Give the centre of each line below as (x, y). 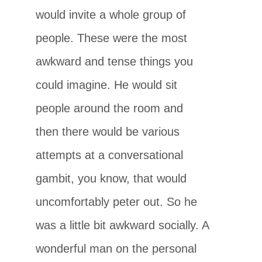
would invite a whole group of (111, 14)
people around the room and (110, 108)
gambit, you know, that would (111, 178)
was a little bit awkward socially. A (123, 225)
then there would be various (108, 131)
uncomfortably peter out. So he (117, 201)
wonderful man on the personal (116, 248)
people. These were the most (112, 38)
